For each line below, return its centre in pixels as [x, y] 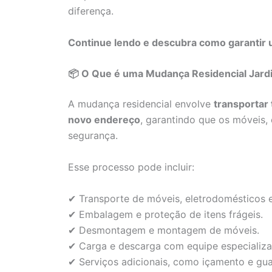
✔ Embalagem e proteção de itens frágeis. [165, 214]
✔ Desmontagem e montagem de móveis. [164, 230]
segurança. [93, 136]
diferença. [91, 11]
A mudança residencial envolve [141, 104]
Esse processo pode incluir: [131, 167]
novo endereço [104, 120]
